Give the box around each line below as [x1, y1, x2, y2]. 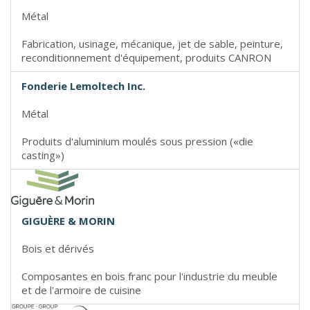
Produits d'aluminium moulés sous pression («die [21, 134, 253, 149]
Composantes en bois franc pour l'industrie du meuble [21, 268, 277, 283]
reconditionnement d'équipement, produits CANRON [21, 51, 271, 65]
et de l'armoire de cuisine [21, 282, 141, 297]
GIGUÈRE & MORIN [21, 213, 115, 228]
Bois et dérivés [21, 241, 94, 255]
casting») [21, 148, 64, 163]
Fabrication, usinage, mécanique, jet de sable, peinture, [21, 37, 283, 51]
